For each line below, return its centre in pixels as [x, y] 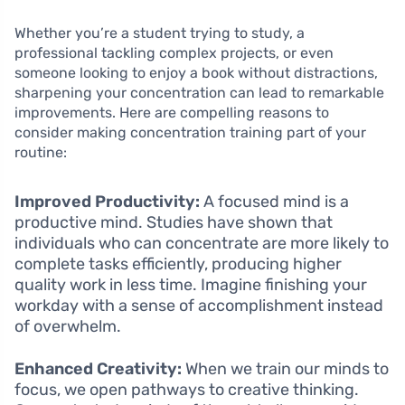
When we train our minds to [285, 368]
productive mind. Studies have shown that [174, 222]
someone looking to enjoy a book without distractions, [196, 72]
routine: [41, 152]
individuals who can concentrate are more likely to [202, 243]
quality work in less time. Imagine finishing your [191, 284]
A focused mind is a [274, 201]
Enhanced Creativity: [98, 368]
